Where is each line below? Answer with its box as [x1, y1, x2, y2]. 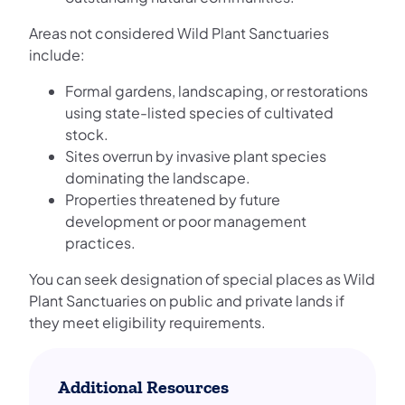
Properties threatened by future [65, 189, 280, 209]
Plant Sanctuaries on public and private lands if [29, 290, 344, 310]
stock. [65, 124, 108, 144]
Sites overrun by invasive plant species [65, 146, 326, 165]
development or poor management [65, 211, 306, 231]
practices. [65, 232, 136, 252]
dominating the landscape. [65, 167, 250, 187]
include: [29, 44, 85, 64]
